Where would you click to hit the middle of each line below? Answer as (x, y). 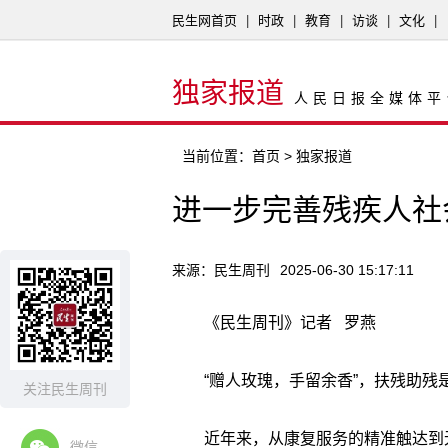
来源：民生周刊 (221, 270)
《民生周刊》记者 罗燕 (290, 322)
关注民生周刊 (65, 389)
